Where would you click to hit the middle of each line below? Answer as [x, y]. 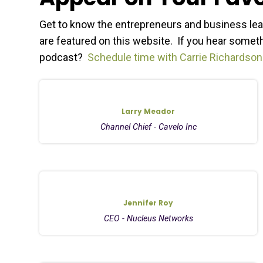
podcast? [64, 57]
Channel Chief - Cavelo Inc [148, 127]
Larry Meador [149, 111]
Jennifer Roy [149, 203]
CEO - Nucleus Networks [148, 218]
